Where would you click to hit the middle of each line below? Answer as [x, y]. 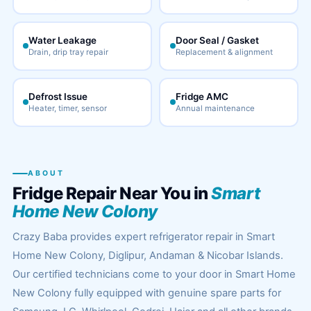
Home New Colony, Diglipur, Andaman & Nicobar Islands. [148, 255]
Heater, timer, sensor [68, 108]
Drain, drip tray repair [69, 52]
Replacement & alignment [224, 52]
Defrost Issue [58, 96]
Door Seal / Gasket [217, 40]
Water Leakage [63, 40]
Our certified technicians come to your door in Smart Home [154, 274]
